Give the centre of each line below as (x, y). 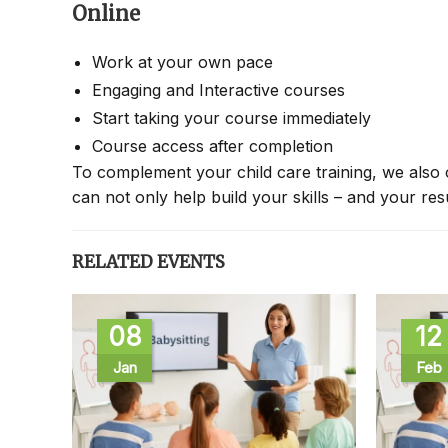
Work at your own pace (182, 61)
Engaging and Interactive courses (218, 89)
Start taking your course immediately (231, 117)
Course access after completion (212, 145)
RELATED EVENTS (148, 261)
